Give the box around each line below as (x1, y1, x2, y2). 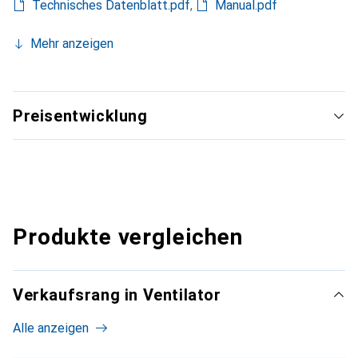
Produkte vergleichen (13, 224, 243, 251)
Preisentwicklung (13, 106, 148, 126)
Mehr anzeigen (30, 36, 113, 52)
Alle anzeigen (13, 320, 89, 336)
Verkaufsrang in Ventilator (13, 285, 221, 305)
